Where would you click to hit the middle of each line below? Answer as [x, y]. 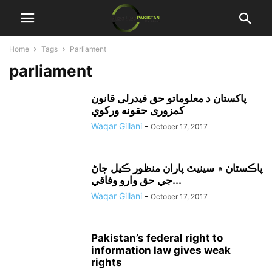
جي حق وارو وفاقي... [177, 180]
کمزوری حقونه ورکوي [138, 110]
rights [107, 262]
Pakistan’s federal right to [157, 238]
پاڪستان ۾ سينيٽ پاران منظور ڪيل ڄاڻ [177, 168]
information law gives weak [161, 250]
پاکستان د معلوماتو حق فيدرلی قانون [169, 98]
